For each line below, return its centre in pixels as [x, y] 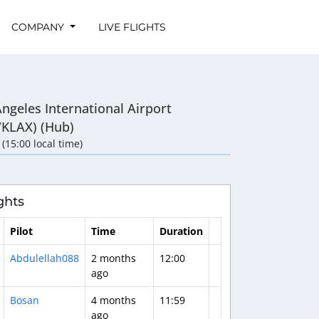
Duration [181, 231]
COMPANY [39, 27]
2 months [113, 258]
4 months [113, 300]
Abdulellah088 [44, 258]
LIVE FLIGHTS [132, 27]
